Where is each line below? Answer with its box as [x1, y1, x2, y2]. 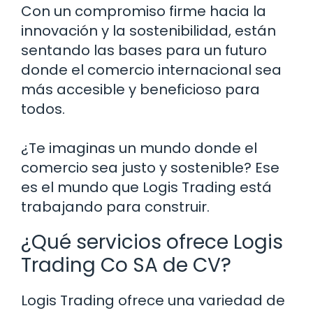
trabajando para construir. [21, 197, 210, 217]
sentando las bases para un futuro [21, 41, 267, 61]
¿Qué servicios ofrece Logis [21, 228, 283, 256]
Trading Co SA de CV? [21, 252, 231, 279]
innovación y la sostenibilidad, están [21, 21, 276, 41]
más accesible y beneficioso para [21, 80, 260, 100]
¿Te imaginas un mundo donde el [21, 138, 257, 159]
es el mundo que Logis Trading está [21, 177, 272, 198]
